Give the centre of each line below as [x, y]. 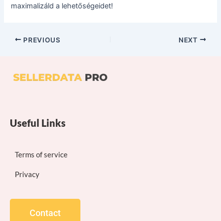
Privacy [27, 174]
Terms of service [41, 154]
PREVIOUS [41, 40]
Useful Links [38, 123]
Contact [45, 213]
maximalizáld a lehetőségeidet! [62, 6]
